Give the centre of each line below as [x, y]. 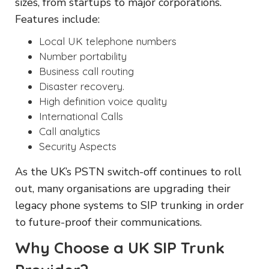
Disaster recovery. [82, 86]
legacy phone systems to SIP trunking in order [129, 205]
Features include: [57, 19]
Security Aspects [78, 146]
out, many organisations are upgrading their [123, 188]
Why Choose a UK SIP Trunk [120, 247]
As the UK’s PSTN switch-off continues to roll [128, 171]
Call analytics [70, 131]
